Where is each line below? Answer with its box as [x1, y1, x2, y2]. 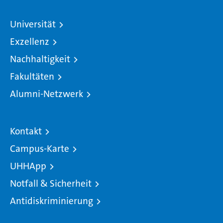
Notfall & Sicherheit [10, 177, 92, 190]
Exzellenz [10, 35, 49, 48]
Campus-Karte [10, 142, 69, 155]
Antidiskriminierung [10, 195, 93, 207]
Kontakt [10, 125, 42, 137]
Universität [10, 18, 56, 30]
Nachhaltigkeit [10, 53, 70, 65]
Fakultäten [10, 70, 54, 83]
